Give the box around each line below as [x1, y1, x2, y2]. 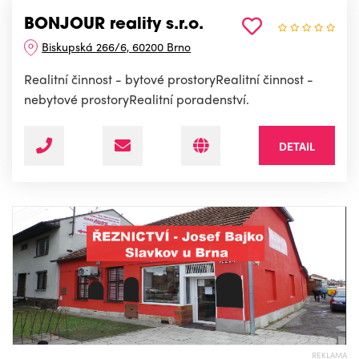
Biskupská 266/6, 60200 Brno [42, 38, 192, 54]
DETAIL [279, 137, 315, 154]
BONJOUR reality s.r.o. [24, 16, 204, 33]
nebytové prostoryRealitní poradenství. [24, 89, 249, 108]
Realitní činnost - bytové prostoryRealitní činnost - [24, 69, 313, 88]
